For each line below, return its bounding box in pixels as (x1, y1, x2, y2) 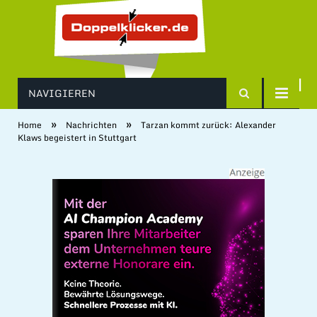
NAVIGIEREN (28, 85, 96, 101)
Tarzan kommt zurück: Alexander (141, 118, 276, 132)
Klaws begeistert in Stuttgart (18, 131, 137, 144)
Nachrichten (66, 118, 117, 132)
